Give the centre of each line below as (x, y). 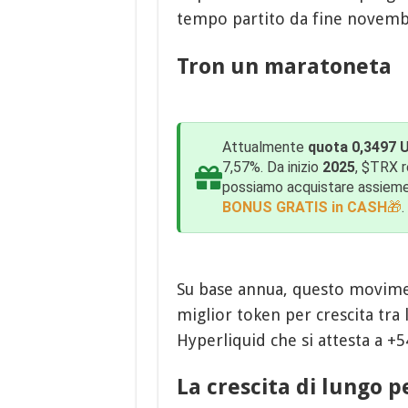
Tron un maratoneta (284, 66)
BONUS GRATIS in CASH (304, 207)
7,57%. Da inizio (272, 167)
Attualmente (265, 147)
